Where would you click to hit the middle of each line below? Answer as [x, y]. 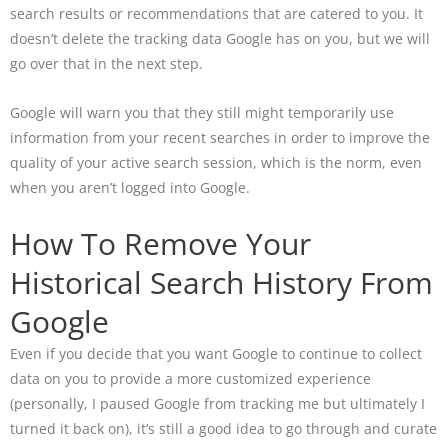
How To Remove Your [160, 244]
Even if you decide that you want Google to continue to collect [216, 354]
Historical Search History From [221, 283]
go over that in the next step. [106, 64]
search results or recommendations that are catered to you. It [216, 14]
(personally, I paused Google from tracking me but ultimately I [217, 404]
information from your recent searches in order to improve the [220, 138]
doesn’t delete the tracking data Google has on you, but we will [220, 39]
